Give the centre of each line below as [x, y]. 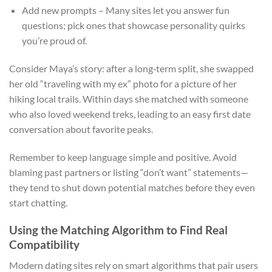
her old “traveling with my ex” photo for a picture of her [123, 83]
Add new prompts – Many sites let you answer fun [125, 10]
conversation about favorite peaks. [81, 129]
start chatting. [38, 202]
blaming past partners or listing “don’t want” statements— [129, 172]
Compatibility [44, 244]
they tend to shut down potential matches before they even [132, 187]
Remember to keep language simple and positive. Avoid [123, 157]
